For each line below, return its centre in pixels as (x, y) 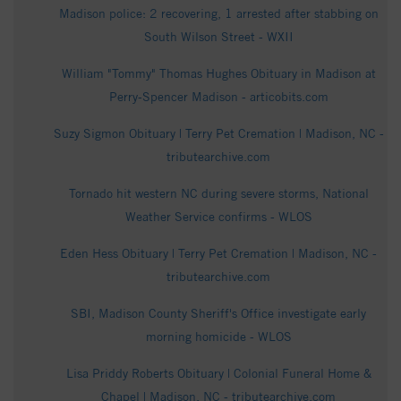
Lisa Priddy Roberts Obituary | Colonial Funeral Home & (218, 374)
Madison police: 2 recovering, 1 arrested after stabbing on (218, 14)
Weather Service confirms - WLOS (218, 217)
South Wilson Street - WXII (218, 37)
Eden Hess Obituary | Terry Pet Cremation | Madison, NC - (218, 254)
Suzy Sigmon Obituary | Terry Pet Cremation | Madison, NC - (218, 134)
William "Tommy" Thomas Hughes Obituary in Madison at (218, 74)
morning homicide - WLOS (218, 337)
